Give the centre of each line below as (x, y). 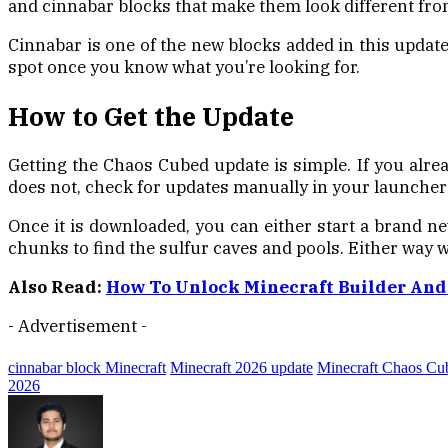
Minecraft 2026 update (241, 367)
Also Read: (57, 286)
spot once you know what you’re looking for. (184, 67)
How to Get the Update (151, 116)
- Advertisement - (77, 325)
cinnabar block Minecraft (87, 367)
